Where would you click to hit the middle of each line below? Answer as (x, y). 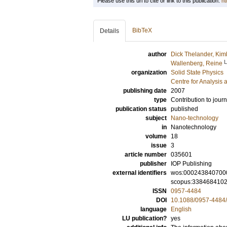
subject (156, 118)
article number (146, 155)
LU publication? (144, 218)
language (154, 209)
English (181, 209)
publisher (153, 164)
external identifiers (140, 173)
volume (156, 136)
